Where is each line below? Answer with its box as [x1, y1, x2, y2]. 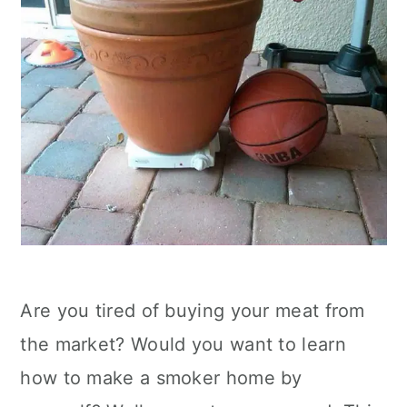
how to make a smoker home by [20, 367, 303, 389]
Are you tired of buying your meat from [20, 300, 365, 322]
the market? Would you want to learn [20, 333, 346, 355]
